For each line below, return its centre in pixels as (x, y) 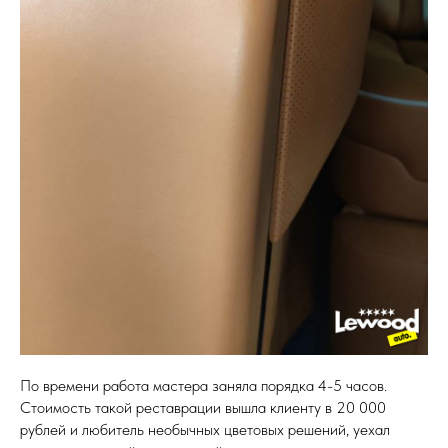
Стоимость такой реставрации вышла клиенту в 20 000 (203, 407)
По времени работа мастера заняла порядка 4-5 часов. (203, 385)
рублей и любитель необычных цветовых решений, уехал (205, 429)
